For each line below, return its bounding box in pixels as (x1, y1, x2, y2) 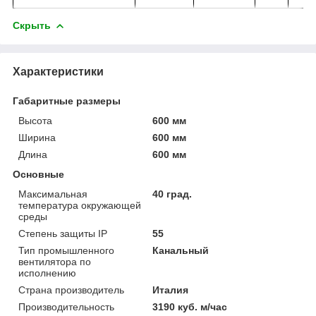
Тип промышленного (18, 244, 114, 256)
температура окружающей (18, 199, 141, 211)
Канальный (152, 244, 209, 256)
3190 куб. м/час (152, 300, 228, 312)
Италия (152, 284, 189, 296)
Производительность (18, 300, 114, 312)
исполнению (18, 267, 76, 279)
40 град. (152, 188, 193, 200)
